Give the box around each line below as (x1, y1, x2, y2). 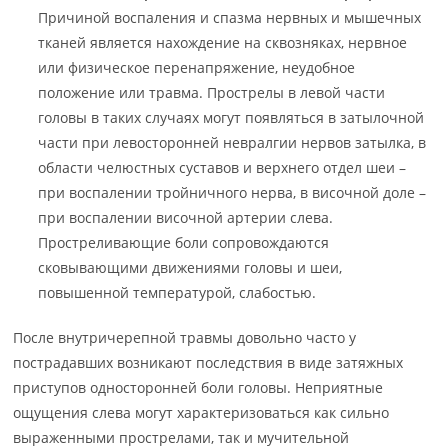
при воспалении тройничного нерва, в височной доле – (38, 183, 427, 202)
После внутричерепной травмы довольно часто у (13, 328, 357, 347)
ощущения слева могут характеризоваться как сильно (13, 403, 390, 422)
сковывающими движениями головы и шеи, (38, 258, 343, 277)
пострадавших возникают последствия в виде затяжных (13, 353, 404, 372)
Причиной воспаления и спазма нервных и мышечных (38, 8, 422, 27)
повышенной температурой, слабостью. (38, 283, 317, 302)
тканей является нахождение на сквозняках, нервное (38, 33, 408, 52)
